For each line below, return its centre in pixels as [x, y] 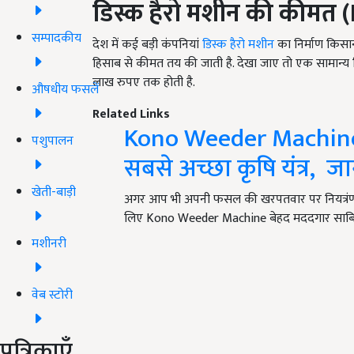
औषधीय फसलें [65, 89]
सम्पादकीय [56, 38]
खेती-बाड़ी [54, 192]
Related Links [131, 115]
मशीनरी [49, 243]
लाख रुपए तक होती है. [144, 83]
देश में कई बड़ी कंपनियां [147, 45]
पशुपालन [53, 141]
